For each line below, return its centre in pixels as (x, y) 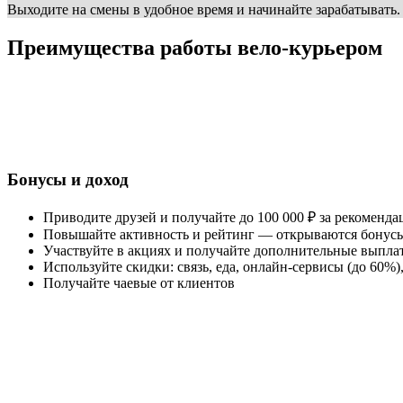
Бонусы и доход (68, 180)
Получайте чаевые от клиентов (139, 282)
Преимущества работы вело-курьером (195, 47)
